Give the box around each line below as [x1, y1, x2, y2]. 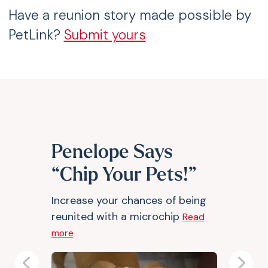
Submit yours [63, 26, 146, 44]
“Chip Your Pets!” [51, 166, 197, 185]
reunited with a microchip [51, 209, 182, 224]
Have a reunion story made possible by [8, 7, 251, 24]
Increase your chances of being [51, 193, 206, 208]
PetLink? [8, 26, 64, 44]
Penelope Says [51, 144, 173, 163]
